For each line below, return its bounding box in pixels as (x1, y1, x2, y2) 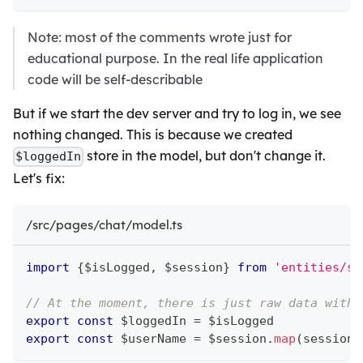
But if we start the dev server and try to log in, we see (13, 105, 341, 122)
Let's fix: (13, 169, 65, 186)
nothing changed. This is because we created (13, 126, 293, 143)
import (26, 259, 70, 275)
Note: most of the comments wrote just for (28, 29, 292, 46)
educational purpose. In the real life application (28, 50, 323, 67)
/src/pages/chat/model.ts (26, 216, 182, 233)
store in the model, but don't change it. (83, 147, 327, 164)
